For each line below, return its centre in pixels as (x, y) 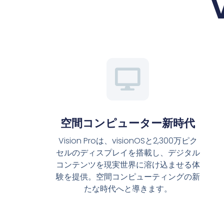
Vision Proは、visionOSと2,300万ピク (128, 141)
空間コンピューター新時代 (128, 123)
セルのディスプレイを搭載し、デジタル (128, 153)
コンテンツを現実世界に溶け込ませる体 (128, 165)
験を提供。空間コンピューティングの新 (128, 177)
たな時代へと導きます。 (128, 189)
